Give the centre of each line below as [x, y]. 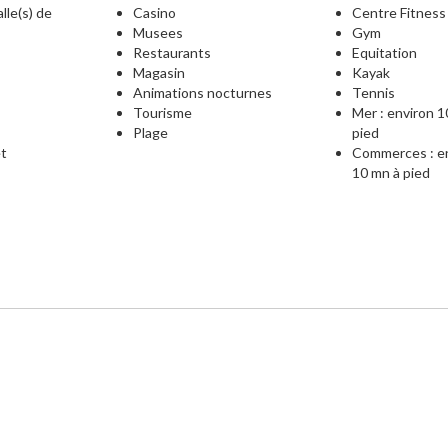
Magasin [158, 72]
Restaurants [171, 52]
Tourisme [162, 112]
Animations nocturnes [202, 92]
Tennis [374, 92]
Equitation [385, 52]
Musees [157, 32]
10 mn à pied [391, 172]
